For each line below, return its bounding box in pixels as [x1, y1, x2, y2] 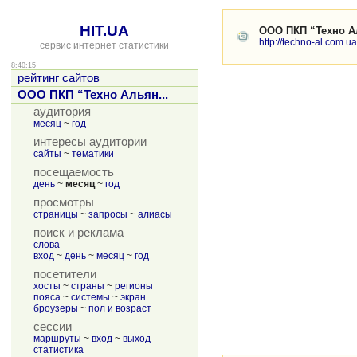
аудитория [33, 105, 91, 118]
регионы [115, 280, 153, 292]
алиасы [138, 209, 172, 220]
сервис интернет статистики [40, 40, 169, 51]
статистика [33, 344, 84, 355]
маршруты [33, 333, 81, 344]
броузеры [33, 303, 78, 314]
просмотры [33, 196, 94, 209]
